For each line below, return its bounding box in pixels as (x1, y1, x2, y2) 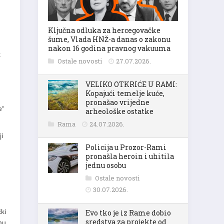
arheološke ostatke (85, 106, 153, 116)
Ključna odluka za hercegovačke (48, 25, 160, 35)
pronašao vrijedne (85, 97, 149, 107)
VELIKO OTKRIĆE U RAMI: (85, 79, 177, 89)
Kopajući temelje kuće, (85, 88, 164, 98)
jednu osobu (85, 160, 126, 170)
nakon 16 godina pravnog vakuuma (48, 43, 170, 53)
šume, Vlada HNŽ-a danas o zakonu (48, 34, 170, 44)
